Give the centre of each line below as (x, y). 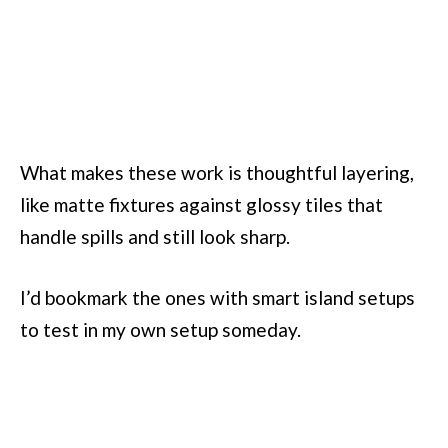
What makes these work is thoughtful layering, (217, 172)
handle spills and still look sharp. (155, 236)
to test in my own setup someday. (160, 330)
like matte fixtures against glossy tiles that (201, 204)
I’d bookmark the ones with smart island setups (217, 298)
